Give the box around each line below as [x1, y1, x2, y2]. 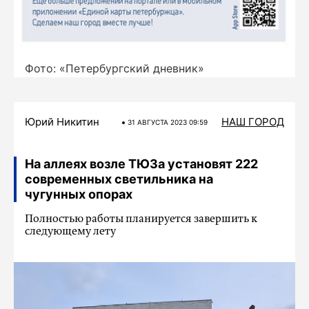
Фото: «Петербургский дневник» [25, 61, 204, 76]
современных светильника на [25, 172, 213, 187]
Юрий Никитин [25, 115, 99, 129]
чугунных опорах [25, 187, 132, 202]
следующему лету [25, 226, 116, 238]
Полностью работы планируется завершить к [25, 214, 257, 226]
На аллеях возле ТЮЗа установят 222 [25, 157, 258, 172]
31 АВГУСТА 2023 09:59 [127, 118, 208, 127]
